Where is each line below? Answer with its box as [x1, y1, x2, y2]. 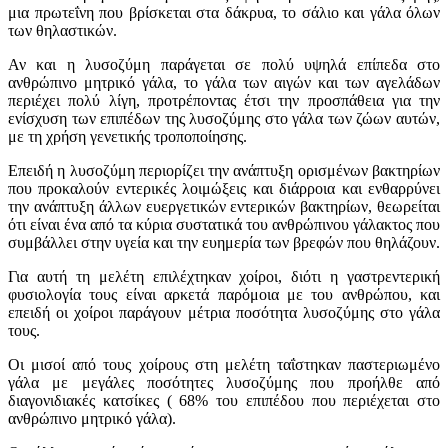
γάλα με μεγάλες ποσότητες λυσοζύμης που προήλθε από [8, 374, 440, 392]
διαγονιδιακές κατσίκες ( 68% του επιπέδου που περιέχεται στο [8, 392, 440, 410]
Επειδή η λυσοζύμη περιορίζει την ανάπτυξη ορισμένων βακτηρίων [8, 162, 440, 180]
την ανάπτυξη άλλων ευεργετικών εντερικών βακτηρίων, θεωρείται [8, 198, 440, 216]
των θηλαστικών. [8, 22, 117, 40]
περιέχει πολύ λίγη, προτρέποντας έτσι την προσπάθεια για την [8, 92, 440, 110]
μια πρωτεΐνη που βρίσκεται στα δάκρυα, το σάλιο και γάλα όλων [8, 4, 440, 22]
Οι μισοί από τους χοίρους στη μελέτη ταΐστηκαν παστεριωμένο [8, 356, 440, 374]
